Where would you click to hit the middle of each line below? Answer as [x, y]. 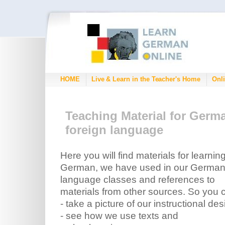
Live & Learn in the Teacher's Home [146, 79]
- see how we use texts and [119, 216]
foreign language [114, 130]
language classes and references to [138, 180]
